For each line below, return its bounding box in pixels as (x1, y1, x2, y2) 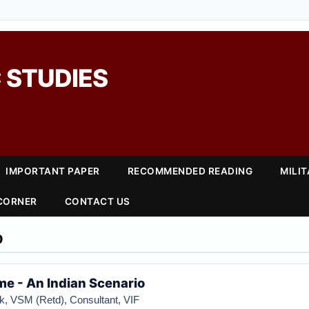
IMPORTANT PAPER (6, 166, 100, 177)
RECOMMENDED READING (127, 166, 253, 177)
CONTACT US (64, 196, 130, 207)
